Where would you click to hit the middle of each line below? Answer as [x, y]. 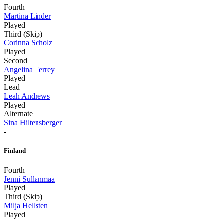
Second [16, 60]
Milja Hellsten [26, 206]
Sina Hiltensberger [33, 122]
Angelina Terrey [29, 69]
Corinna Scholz [28, 42]
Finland [15, 150]
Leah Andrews [27, 96]
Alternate [18, 113]
